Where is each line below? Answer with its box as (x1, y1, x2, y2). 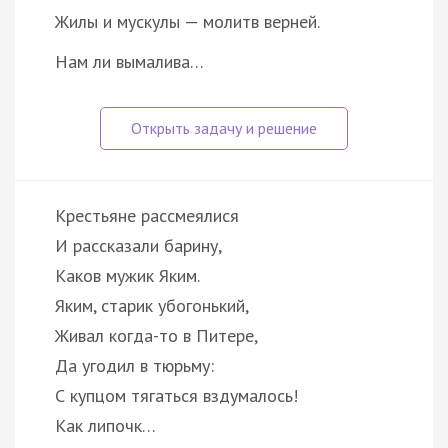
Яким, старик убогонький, (55, 293, 249, 317)
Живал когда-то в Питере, (55, 323, 258, 347)
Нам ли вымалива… (55, 49, 204, 73)
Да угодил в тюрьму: (55, 353, 214, 377)
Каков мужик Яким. (55, 263, 200, 287)
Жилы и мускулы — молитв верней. (55, 9, 320, 33)
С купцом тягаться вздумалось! (55, 383, 298, 407)
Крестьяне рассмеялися (55, 203, 239, 227)
